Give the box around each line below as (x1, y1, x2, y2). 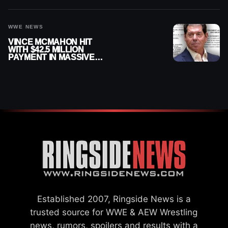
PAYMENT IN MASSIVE (8, 53, 95, 62)
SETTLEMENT (8, 68, 62, 77)
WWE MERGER (8, 61, 66, 69)
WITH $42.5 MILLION (8, 45, 84, 54)
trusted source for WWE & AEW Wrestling (30, 207, 198, 217)
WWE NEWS (8, 24, 44, 30)
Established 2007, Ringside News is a (37, 193, 191, 204)
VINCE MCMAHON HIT (8, 38, 92, 46)
